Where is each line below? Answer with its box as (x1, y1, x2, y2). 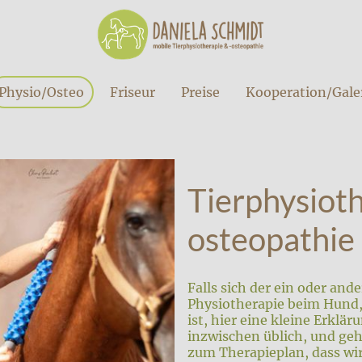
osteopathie (187, 219, 355, 259)
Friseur (109, 83, 155, 100)
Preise (180, 83, 220, 100)
